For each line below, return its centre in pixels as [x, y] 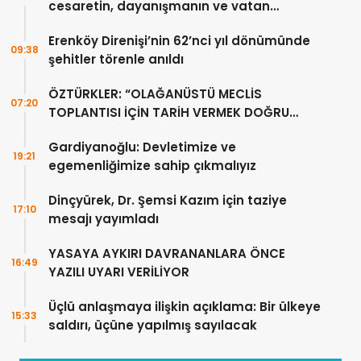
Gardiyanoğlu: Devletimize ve [142, 147]
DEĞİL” [68, 131]
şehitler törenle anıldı [116, 60]
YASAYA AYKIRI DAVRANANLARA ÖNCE [167, 254]
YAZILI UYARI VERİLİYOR [119, 272]
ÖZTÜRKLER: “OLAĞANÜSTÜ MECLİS [155, 94]
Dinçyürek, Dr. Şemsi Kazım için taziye [168, 201]
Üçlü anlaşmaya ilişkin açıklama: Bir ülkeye [185, 307]
